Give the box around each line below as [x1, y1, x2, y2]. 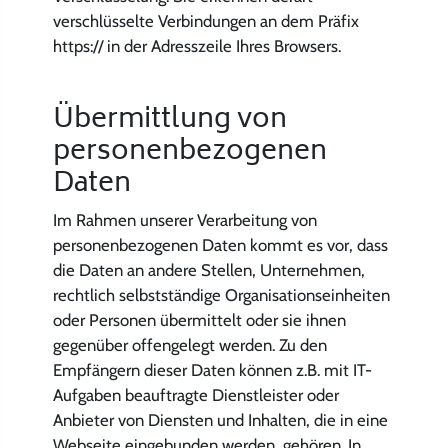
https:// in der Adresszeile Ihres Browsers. [52, 36, 341, 57]
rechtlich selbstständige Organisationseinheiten [52, 285, 390, 306]
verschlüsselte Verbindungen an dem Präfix [52, 11, 359, 32]
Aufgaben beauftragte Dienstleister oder [52, 385, 339, 406]
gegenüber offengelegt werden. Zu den [52, 335, 327, 356]
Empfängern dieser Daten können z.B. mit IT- [52, 360, 372, 381]
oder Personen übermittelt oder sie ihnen [52, 310, 346, 331]
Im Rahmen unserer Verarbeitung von [52, 210, 317, 231]
